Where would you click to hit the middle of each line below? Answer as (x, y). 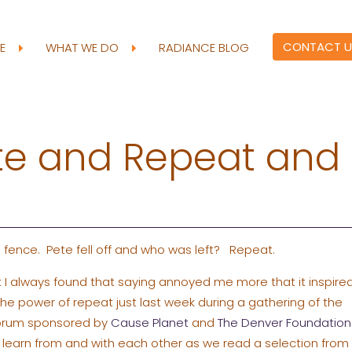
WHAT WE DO (83, 47)
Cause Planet (149, 322)
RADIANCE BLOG (203, 47)
